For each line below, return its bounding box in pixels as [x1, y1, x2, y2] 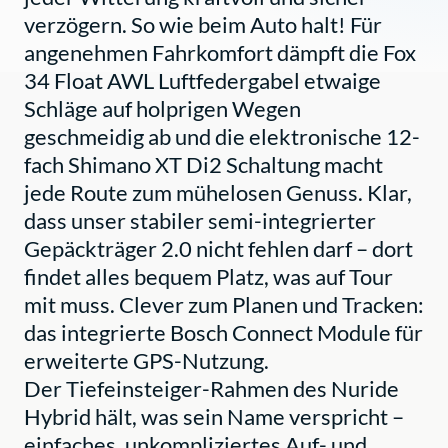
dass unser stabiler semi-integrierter [24, 206, 376, 234]
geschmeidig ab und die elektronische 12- [24, 122, 420, 150]
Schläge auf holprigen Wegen [24, 94, 301, 122]
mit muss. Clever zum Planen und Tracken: [24, 290, 424, 318]
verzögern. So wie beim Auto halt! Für [24, 10, 382, 38]
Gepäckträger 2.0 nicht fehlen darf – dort [24, 234, 413, 262]
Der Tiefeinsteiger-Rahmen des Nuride [24, 374, 399, 402]
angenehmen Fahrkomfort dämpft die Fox [24, 38, 416, 66]
